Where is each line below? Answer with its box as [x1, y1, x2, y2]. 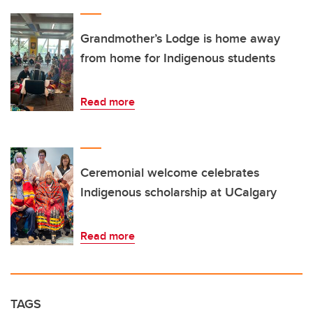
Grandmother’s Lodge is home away [80, 29, 280, 48]
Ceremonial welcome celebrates [80, 163, 259, 182]
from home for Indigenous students [80, 48, 275, 67]
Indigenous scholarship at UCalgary [80, 182, 277, 201]
